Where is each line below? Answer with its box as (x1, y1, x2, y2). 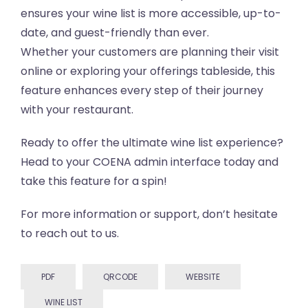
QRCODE (103, 271, 137, 283)
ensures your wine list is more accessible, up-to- (21, 5, 281, 22)
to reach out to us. (21, 225, 119, 242)
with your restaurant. (21, 102, 133, 118)
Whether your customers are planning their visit (21, 44, 279, 60)
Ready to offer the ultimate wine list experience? (21, 135, 283, 151)
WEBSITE (186, 271, 220, 283)
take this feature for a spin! (21, 173, 167, 190)
